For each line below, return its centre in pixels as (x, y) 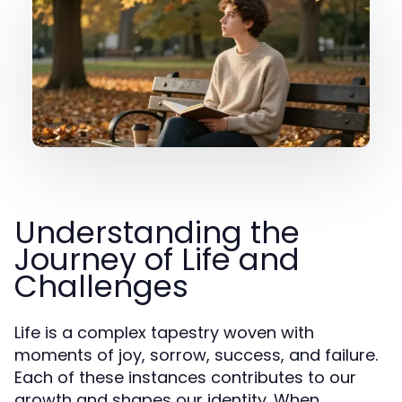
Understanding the (157, 232)
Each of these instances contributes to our (185, 377)
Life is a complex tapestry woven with (164, 332)
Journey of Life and (157, 259)
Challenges (101, 286)
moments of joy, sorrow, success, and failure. (196, 355)
